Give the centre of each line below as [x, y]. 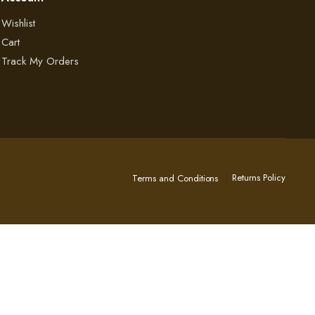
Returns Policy [259, 178]
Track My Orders [40, 61]
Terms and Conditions [175, 178]
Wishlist [18, 23]
